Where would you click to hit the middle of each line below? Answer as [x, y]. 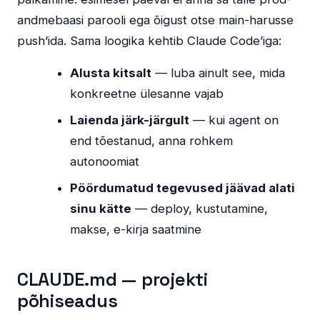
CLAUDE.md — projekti [112, 280]
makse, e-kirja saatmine [136, 230]
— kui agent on [234, 120]
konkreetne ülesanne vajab [147, 94]
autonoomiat [105, 162]
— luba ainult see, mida [219, 73]
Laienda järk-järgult [130, 120]
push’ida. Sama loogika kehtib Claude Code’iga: [149, 41]
